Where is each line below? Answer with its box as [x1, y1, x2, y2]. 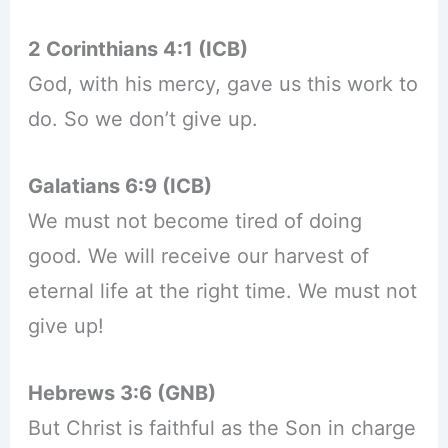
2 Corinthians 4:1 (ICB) [27, 37, 248, 62]
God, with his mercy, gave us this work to [27, 72, 418, 97]
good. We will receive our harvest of [27, 244, 369, 269]
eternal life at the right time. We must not [27, 279, 417, 304]
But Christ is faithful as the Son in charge [27, 416, 416, 441]
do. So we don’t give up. [27, 107, 258, 132]
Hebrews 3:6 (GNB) [27, 381, 216, 406]
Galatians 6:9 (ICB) [27, 174, 212, 199]
